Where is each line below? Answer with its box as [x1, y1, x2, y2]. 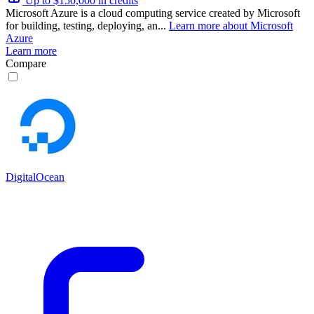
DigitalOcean [6, 170, 64, 183]
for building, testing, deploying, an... [6, 19, 169, 32]
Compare [6, 57, 46, 69]
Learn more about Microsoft [169, 19, 293, 32]
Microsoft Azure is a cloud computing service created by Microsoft [6, 6, 300, 19]
